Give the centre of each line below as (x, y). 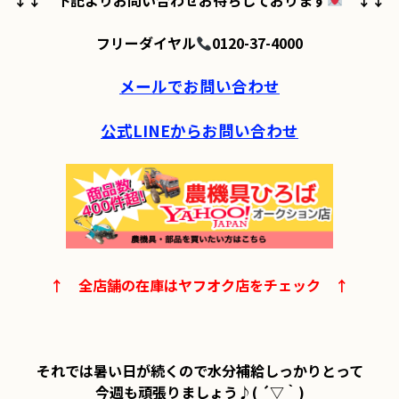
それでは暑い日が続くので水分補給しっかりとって (199, 370)
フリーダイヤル (146, 43)
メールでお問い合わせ (199, 86)
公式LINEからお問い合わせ (199, 130)
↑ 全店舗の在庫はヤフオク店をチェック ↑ (199, 285)
